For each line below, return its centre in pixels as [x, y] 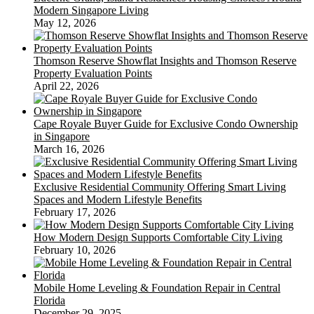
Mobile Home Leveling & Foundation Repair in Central [157, 288]
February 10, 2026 [75, 250]
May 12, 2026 [65, 23]
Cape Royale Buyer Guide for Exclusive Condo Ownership [166, 124]
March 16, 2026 [69, 149]
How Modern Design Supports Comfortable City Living [158, 238]
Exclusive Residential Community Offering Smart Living [160, 187]
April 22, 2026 [66, 86]
